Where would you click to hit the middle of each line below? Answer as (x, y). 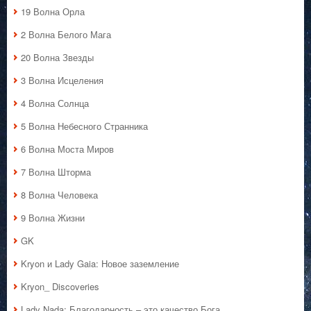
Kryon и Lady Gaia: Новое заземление (100, 264)
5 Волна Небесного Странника (84, 126)
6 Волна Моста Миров (67, 149)
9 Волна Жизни (53, 218)
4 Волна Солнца (55, 103)
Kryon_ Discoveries (60, 287)
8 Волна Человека (59, 195)
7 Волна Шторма (56, 172)
